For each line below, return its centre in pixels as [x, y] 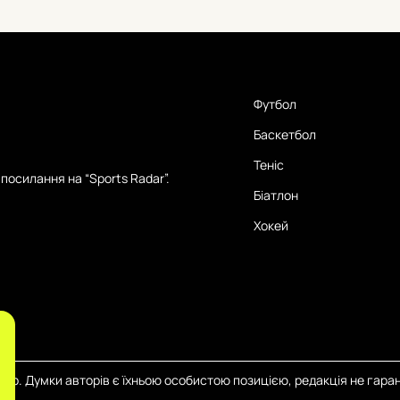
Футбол [275, 104]
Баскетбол [285, 134]
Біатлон [276, 195]
